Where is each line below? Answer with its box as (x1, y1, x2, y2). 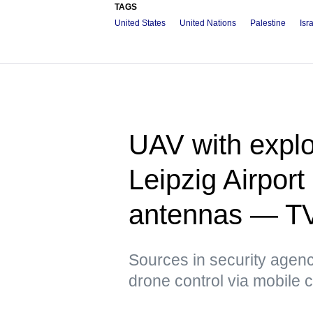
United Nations (180, 17, 236, 28)
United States (115, 17, 166, 28)
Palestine (250, 17, 286, 28)
